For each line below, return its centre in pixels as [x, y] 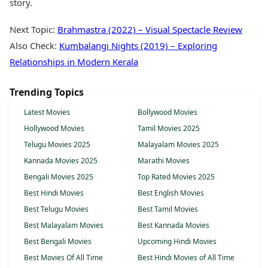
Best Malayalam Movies [64, 225]
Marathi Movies [164, 161]
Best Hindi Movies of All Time [186, 258]
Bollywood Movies [167, 112]
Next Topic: [33, 29]
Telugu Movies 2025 [57, 144]
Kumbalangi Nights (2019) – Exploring [138, 45]
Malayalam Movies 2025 [178, 144]
